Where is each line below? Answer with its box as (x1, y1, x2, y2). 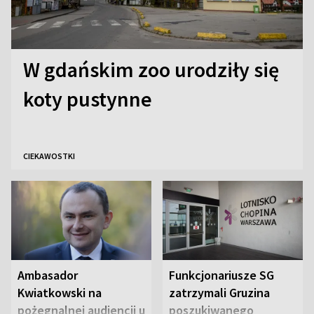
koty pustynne (23, 86, 152, 113)
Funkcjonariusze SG (169, 266, 274, 283)
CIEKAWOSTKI (23, 151, 75, 162)
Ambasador (18, 266, 78, 283)
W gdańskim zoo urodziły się (23, 56, 279, 83)
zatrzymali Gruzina (169, 284, 270, 301)
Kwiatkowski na (18, 284, 102, 301)
